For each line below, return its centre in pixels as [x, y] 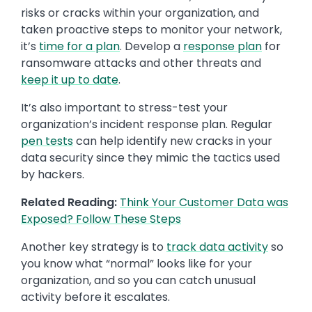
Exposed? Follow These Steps [101, 219]
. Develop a [151, 47]
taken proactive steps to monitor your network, [151, 30]
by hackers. [53, 175]
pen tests [47, 141]
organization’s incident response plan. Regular [147, 125]
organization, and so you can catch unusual [138, 281]
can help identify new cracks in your [173, 141]
